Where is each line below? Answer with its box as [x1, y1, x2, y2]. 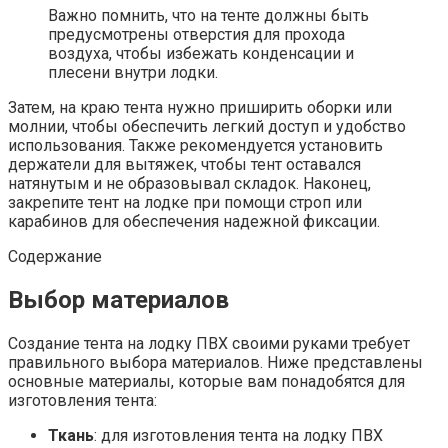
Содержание [8, 246, 102, 266]
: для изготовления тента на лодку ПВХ [94, 425, 383, 445]
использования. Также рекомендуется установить [8, 135, 383, 155]
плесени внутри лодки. [48, 62, 218, 82]
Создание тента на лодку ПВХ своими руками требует [8, 333, 410, 353]
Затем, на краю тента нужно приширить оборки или [8, 97, 392, 117]
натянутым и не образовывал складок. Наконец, [8, 173, 371, 193]
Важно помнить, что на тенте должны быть [48, 5, 369, 25]
